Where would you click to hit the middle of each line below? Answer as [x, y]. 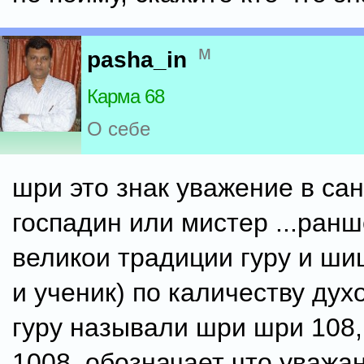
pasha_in [137, 60]
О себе [119, 129]
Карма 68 [126, 97]
